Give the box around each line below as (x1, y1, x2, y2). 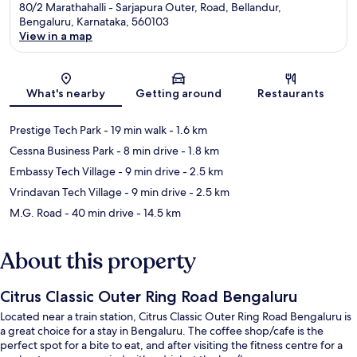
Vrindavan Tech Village (10, 185, 122, 200)
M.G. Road (10, 206, 62, 221)
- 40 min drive (62, 206, 134, 221)
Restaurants (257, 86, 325, 101)
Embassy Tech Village (10, 164, 116, 179)
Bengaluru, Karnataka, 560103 (19, 14, 169, 29)
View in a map (19, 29, 92, 44)
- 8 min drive (114, 143, 178, 159)
